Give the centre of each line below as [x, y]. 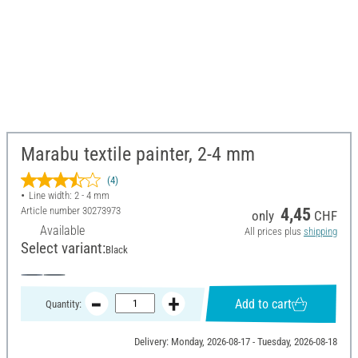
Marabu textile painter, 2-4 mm [138, 155]
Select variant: [63, 249]
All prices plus [274, 232]
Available [62, 231]
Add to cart [264, 304]
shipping [320, 232]
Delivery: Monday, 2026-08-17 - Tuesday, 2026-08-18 [235, 342]
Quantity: [63, 304]
